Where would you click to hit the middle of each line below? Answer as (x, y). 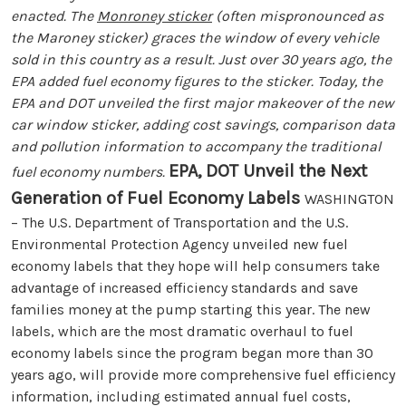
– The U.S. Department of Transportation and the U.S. (179, 222)
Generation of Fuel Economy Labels (158, 198)
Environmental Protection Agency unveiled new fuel (179, 244)
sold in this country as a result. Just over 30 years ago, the (201, 59)
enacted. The (54, 15)
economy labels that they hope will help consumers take (195, 266)
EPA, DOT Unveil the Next (268, 170)
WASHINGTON (349, 198)
